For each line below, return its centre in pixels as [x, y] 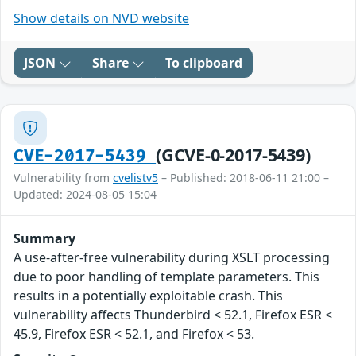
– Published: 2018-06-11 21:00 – [244, 178]
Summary [44, 239]
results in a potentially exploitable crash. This [148, 296]
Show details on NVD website [101, 19]
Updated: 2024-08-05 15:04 [85, 195]
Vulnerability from [63, 178]
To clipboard [204, 63]
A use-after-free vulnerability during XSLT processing [172, 258]
